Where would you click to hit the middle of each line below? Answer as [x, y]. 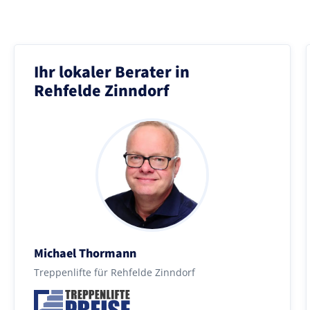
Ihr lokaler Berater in [112, 72]
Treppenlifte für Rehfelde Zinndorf [115, 272]
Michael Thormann [85, 253]
